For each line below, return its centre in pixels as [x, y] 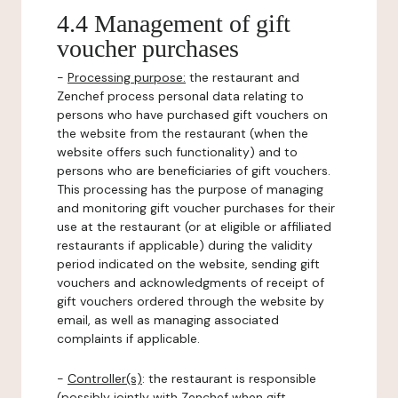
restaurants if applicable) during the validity [185, 245]
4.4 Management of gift [174, 24]
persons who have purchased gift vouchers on [192, 115]
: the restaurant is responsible [229, 378]
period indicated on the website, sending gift [188, 264]
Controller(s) [105, 378]
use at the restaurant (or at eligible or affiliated [194, 227]
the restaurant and [243, 77]
